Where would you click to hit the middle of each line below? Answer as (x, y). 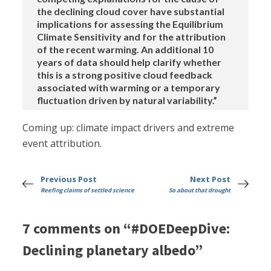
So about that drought (199, 191)
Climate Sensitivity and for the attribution (132, 37)
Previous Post (69, 179)
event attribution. (62, 144)
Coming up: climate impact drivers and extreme (129, 128)
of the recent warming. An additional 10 (126, 50)
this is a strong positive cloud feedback (125, 75)
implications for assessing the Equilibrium (130, 24)
